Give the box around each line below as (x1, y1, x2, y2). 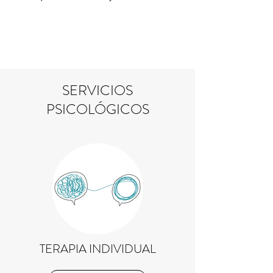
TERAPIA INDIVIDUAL (39, 240, 156, 258)
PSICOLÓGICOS (46, 99, 149, 119)
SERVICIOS (62, 80, 133, 101)
